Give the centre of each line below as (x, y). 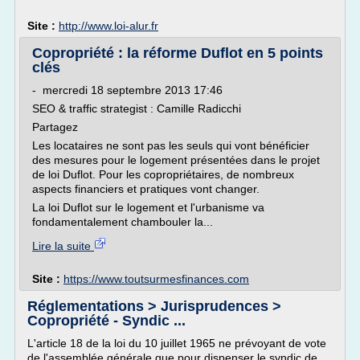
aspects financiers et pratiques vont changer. (146, 189)
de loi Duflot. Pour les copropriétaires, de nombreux (163, 174)
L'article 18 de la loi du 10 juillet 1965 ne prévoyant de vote (177, 343)
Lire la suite (63, 246)
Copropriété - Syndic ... (106, 321)
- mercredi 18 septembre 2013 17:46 (127, 90)
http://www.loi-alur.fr (108, 26)
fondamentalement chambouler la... (123, 222)
